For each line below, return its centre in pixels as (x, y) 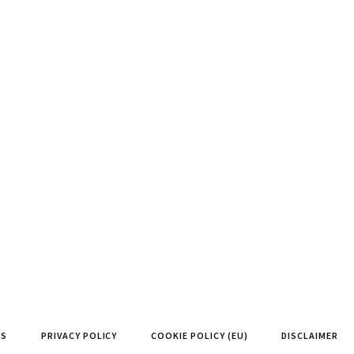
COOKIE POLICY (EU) (200, 335)
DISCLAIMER (310, 335)
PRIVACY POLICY (79, 335)
